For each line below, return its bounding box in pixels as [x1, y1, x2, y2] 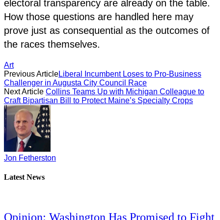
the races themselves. [4, 38, 100, 50]
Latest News [4, 173, 45, 182]
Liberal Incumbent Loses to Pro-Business [58, 69, 201, 78]
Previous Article [4, 69, 58, 78]
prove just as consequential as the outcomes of [4, 25, 210, 36]
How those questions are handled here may [4, 11, 193, 22]
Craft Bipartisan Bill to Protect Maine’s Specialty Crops [4, 96, 193, 105]
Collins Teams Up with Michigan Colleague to [46, 87, 204, 96]
